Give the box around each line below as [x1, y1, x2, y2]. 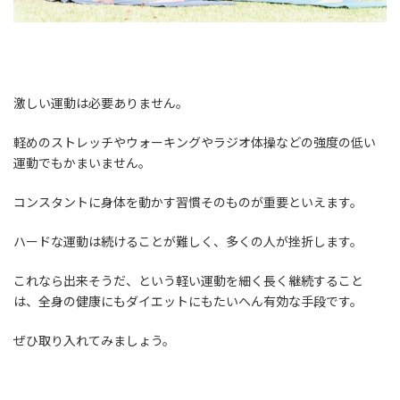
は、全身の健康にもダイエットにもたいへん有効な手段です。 [13, 293, 362, 309]
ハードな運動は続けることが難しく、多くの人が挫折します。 [13, 233, 362, 249]
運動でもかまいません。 [13, 154, 151, 171]
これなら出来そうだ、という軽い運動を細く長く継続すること [13, 272, 363, 288]
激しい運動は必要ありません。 [13, 95, 188, 111]
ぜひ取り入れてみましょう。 [13, 332, 175, 348]
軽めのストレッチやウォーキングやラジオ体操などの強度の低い [13, 134, 376, 150]
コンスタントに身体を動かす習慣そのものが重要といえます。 [13, 194, 362, 210]
